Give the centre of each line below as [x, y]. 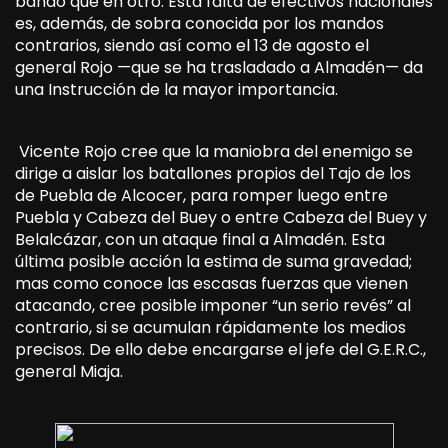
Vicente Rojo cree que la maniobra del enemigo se [214, 151]
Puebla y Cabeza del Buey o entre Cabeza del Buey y [221, 217]
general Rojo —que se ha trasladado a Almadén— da [219, 67]
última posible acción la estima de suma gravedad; [213, 261]
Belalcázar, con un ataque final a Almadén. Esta [200, 239]
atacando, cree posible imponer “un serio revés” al [213, 305]
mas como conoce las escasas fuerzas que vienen [211, 283]
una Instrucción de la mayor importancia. [176, 89]
